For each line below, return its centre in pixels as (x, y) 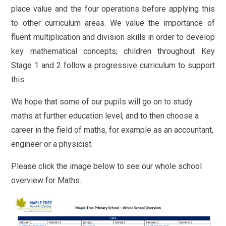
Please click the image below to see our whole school (107, 166)
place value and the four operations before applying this (113, 9)
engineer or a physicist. (52, 144)
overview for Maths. (47, 181)
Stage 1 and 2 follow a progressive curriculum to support (113, 66)
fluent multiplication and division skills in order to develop (113, 37)
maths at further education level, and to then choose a (105, 116)
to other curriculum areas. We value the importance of (113, 23)
